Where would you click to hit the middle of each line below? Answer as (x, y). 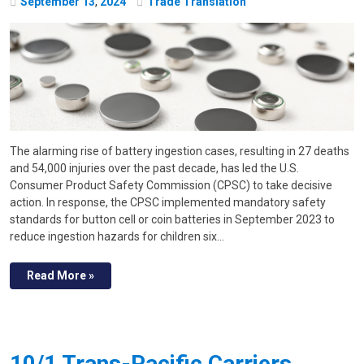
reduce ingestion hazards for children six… (117, 237)
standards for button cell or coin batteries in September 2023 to (172, 220)
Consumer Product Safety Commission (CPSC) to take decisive (171, 186)
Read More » (61, 276)
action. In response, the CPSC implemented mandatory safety (168, 203)
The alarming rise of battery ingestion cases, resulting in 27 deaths (180, 152)
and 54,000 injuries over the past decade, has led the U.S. (154, 169)
